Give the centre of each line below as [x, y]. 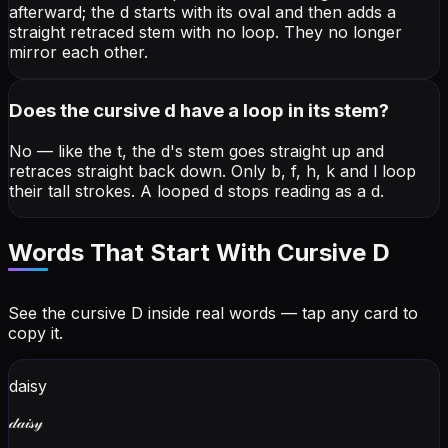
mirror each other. [78, 52]
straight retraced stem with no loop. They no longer [205, 32]
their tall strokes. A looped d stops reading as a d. [196, 190]
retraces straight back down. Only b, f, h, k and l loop [212, 170]
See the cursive [69, 312]
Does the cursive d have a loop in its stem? [199, 111]
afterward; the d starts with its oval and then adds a [202, 12]
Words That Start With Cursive [190, 252]
